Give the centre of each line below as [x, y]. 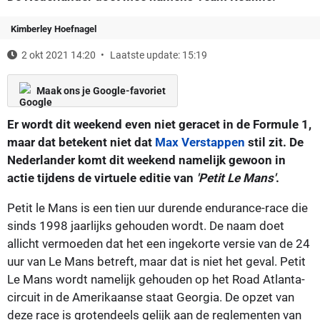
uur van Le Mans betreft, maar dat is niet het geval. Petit [156, 261]
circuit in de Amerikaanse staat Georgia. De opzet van [151, 297]
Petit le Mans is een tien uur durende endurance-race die [157, 207]
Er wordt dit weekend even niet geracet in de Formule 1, [159, 124]
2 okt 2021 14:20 [59, 55]
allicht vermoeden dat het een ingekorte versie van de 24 [159, 243]
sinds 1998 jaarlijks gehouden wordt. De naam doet [146, 225]
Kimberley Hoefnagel [54, 29]
